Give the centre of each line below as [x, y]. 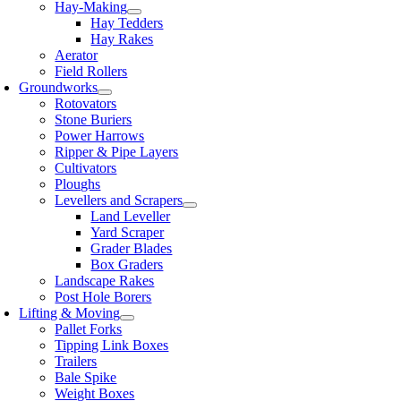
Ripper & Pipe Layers [117, 152]
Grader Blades [132, 248]
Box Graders [127, 264]
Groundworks [59, 87]
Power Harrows [100, 136]
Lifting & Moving [70, 313]
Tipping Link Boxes [112, 345]
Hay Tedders [127, 23]
